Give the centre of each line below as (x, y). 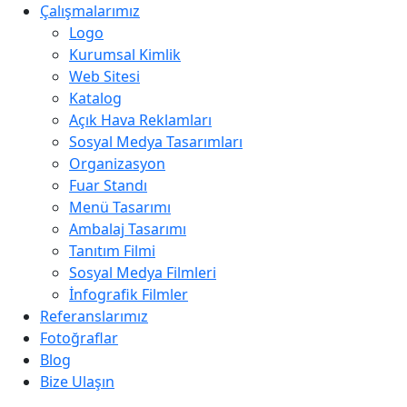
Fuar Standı (108, 185)
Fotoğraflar (79, 338)
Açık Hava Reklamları (140, 120)
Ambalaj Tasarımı (128, 229)
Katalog (95, 98)
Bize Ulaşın (77, 382)
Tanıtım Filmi (112, 251)
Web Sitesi (104, 76)
